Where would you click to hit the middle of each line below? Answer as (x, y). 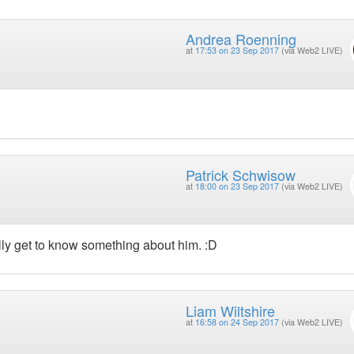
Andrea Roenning (241, 39)
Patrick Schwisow (240, 174)
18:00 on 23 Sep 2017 (237, 186)
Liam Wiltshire (230, 310)
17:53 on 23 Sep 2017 (237, 51)
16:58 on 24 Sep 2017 (237, 322)
